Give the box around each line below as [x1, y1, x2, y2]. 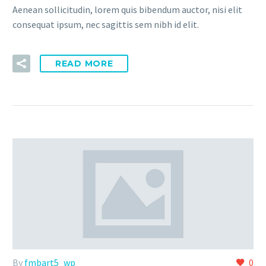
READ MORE [55, 58, 113, 69]
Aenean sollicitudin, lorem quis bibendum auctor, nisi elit [12, 4, 242, 16]
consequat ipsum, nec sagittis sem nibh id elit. [12, 18, 199, 31]
